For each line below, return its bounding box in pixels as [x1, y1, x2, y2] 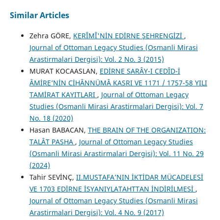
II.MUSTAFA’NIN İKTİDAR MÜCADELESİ [76, 172, 203, 182]
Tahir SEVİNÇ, [29, 172, 76, 182]
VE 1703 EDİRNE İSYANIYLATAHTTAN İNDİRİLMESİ [29, 184, 195, 194]
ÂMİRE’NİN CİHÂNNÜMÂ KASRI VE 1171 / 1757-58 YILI [29, 78, 207, 88]
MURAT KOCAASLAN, [29, 66, 100, 76]
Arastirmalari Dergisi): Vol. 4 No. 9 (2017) [29, 208, 164, 218]
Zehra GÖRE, [29, 31, 73, 41]
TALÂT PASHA [29, 137, 75, 147]
